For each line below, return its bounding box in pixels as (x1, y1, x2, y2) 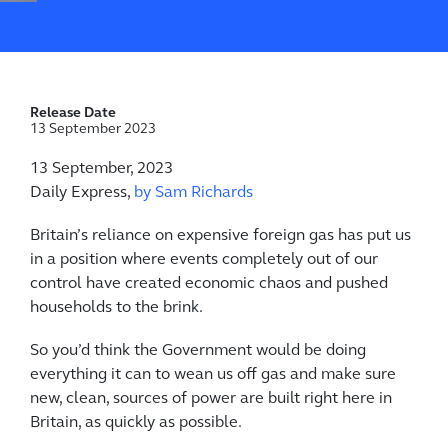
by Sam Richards (134, 184, 253, 201)
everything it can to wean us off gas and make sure (30, 366, 396, 383)
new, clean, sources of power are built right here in (30, 390, 392, 407)
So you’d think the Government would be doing (30, 342, 366, 359)
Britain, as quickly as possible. (30, 414, 242, 431)
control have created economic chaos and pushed (30, 275, 388, 292)
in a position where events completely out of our (30, 251, 378, 268)
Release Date (30, 105, 116, 121)
